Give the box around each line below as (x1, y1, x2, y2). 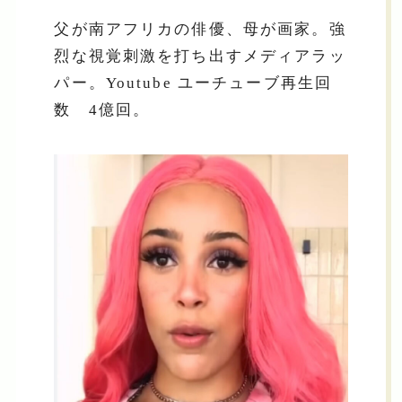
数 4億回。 (54, 101, 151, 119)
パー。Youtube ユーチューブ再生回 (54, 74, 333, 92)
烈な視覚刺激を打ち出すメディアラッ (54, 48, 346, 66)
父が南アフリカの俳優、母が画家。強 (54, 21, 346, 39)
